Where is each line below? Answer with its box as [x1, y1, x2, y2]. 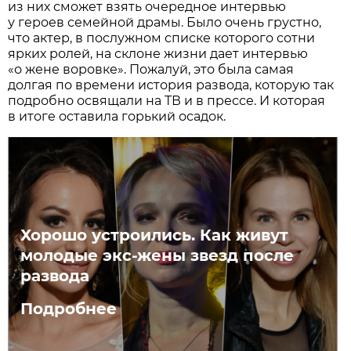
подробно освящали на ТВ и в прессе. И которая [8, 92, 326, 108]
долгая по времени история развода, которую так [8, 77, 335, 92]
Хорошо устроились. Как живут [20, 225, 289, 244]
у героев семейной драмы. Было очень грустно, [8, 14, 322, 30]
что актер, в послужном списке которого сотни [8, 30, 316, 45]
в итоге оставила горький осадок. [8, 108, 226, 124]
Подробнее [20, 299, 118, 318]
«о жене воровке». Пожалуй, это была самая [8, 61, 295, 77]
